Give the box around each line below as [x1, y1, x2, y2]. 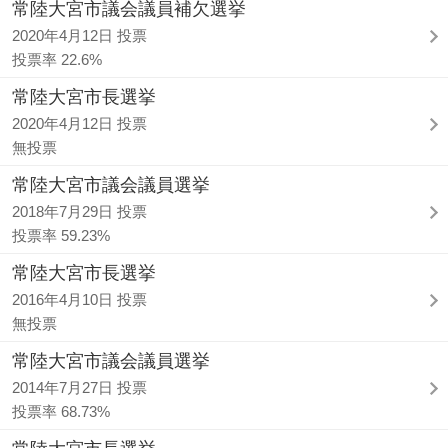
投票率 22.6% [12, 51, 102, 68]
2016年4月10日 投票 [12, 291, 147, 308]
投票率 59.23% [12, 227, 110, 244]
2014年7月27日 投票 [12, 379, 147, 396]
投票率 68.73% [12, 403, 110, 420]
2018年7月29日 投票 [12, 203, 147, 220]
